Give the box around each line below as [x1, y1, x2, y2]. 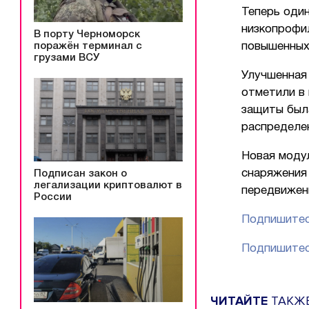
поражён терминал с [34, 41, 142, 51]
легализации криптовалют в [34, 180, 182, 190]
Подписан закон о [34, 168, 127, 179]
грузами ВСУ [34, 52, 99, 63]
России [34, 192, 72, 202]
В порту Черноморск [34, 29, 140, 39]
